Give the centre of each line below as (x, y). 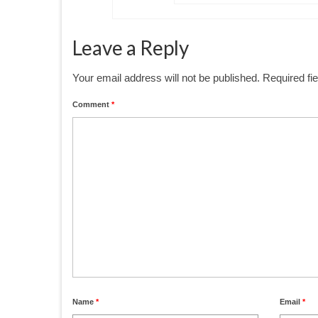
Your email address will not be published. (166, 78)
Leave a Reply (131, 48)
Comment (92, 104)
